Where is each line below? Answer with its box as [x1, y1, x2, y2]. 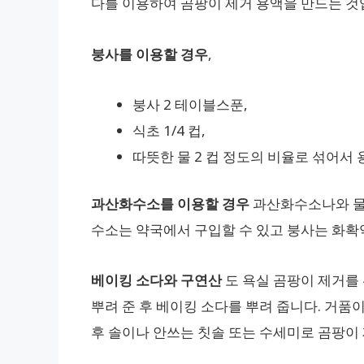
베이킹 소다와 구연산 [91, 271, 222, 290]
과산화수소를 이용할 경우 [91, 193, 249, 213]
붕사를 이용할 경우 [91, 44, 208, 63]
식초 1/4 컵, [132, 121, 206, 141]
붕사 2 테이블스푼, [132, 95, 248, 115]
